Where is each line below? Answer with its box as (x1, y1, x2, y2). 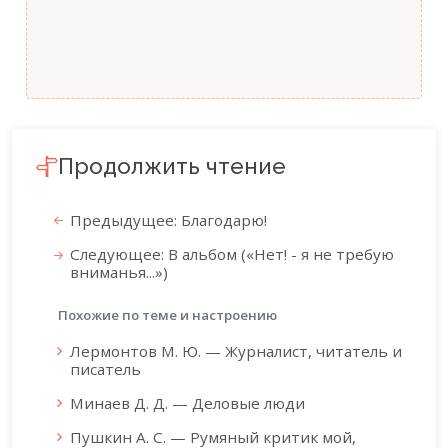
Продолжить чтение (58, 153, 286, 180)
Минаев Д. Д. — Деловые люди (70, 393, 305, 414)
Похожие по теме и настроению (58, 306, 277, 325)
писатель (70, 359, 141, 380)
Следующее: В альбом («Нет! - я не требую (70, 244, 394, 265)
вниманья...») (70, 262, 168, 283)
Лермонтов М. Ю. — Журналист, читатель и (70, 341, 402, 362)
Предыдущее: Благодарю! (70, 210, 267, 231)
